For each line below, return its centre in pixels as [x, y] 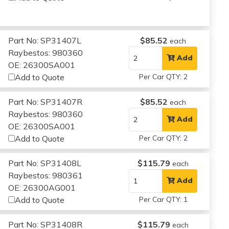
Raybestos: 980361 [46, 175]
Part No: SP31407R [45, 101]
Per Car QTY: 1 [163, 199]
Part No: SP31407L [45, 40]
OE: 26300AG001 [42, 187]
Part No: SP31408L [45, 163]
